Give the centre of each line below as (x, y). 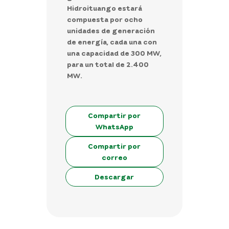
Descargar (114, 176)
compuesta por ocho (105, 19)
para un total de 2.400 (108, 64)
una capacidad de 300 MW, (114, 53)
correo (114, 157)
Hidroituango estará (104, 8)
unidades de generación (111, 30)
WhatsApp (114, 126)
